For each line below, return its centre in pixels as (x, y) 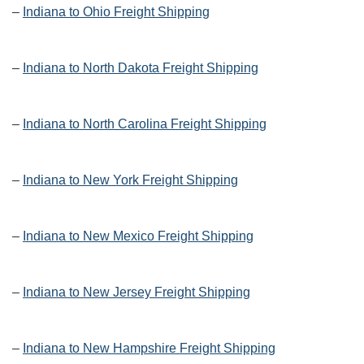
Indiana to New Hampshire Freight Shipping (149, 349)
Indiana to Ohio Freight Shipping (116, 12)
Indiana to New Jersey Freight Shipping (136, 292)
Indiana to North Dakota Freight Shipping (141, 68)
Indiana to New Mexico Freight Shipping (138, 236)
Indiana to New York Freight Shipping (130, 180)
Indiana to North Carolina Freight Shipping (145, 124)
